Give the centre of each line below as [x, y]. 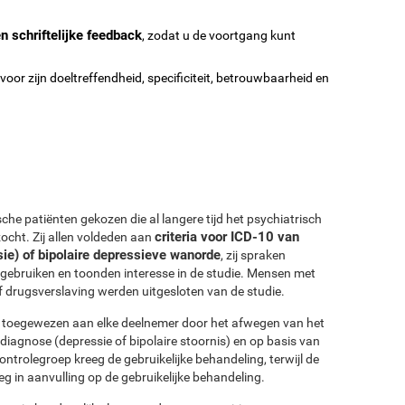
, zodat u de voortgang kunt [219, 35]
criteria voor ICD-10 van [227, 236]
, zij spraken [253, 254]
